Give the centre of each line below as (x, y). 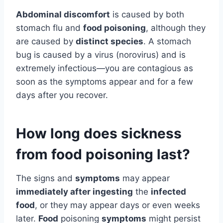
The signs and (46, 178)
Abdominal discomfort (63, 15)
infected (168, 192)
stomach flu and (50, 28)
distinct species (110, 42)
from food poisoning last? (103, 155)
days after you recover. (62, 95)
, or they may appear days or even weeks (117, 205)
